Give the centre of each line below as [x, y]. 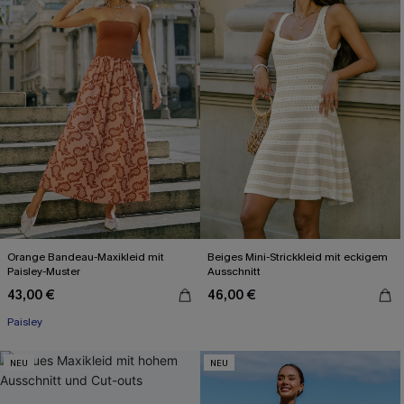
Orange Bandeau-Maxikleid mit [86, 257]
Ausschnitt [234, 271]
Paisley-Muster [44, 271]
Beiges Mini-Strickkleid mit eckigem [298, 257]
